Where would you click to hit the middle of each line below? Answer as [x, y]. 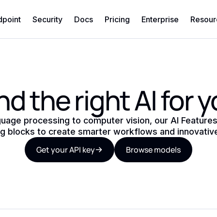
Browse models [153, 150]
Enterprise [160, 19]
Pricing [117, 19]
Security [47, 19]
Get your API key [66, 150]
